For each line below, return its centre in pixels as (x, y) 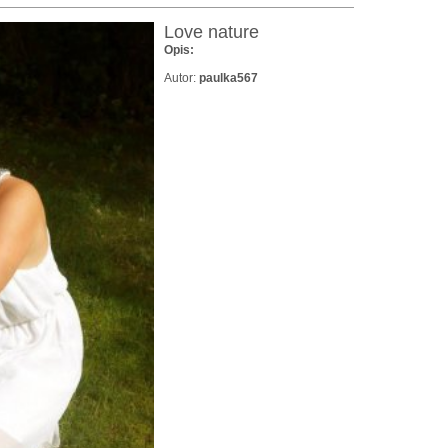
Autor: (181, 78)
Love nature (211, 32)
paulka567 (228, 78)
